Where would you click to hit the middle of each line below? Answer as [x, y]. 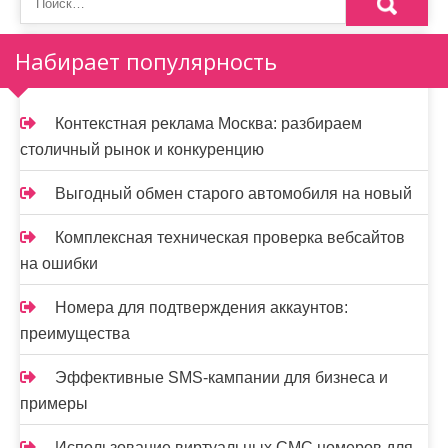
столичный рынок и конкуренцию [142, 149]
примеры [54, 403]
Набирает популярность [146, 61]
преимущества [75, 333]
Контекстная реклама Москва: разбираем [208, 123]
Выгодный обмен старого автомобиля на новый [233, 193]
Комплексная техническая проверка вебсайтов [230, 237]
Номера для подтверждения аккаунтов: [201, 307]
